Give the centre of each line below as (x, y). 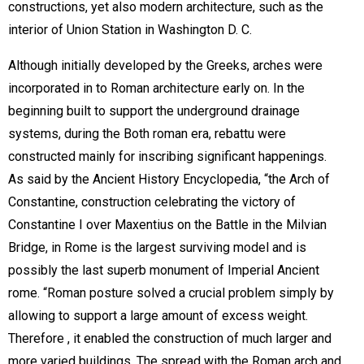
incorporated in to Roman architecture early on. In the (156, 88)
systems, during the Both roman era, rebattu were (147, 134)
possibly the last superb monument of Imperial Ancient (164, 270)
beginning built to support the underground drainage (154, 111)
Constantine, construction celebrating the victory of (152, 202)
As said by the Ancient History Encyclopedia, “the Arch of (169, 179)
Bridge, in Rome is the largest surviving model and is (157, 247)
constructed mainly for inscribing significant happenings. (167, 156)
